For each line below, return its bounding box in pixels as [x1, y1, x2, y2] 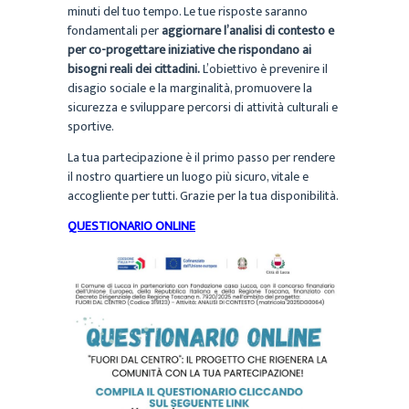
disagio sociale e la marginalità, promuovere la [68, 78, 312, 100]
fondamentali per [68, 20, 162, 42]
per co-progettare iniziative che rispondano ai [68, 39, 311, 61]
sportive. [68, 116, 114, 138]
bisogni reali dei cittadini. [68, 58, 200, 80]
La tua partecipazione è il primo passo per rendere [68, 146, 335, 168]
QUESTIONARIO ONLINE [68, 215, 195, 237]
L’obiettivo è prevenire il [200, 58, 328, 80]
